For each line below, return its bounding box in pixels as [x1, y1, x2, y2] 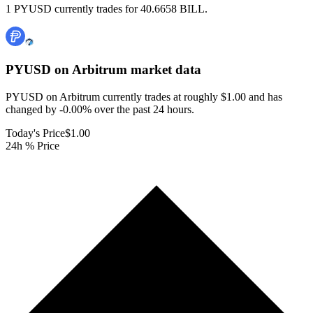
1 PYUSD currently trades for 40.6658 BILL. [6, 3, 208, 15]
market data [127, 62, 201, 78]
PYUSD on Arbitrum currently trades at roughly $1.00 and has [6, 90, 282, 103]
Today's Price [6, 126, 65, 139]
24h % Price [6, 139, 59, 152]
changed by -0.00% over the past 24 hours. [6, 103, 194, 115]
